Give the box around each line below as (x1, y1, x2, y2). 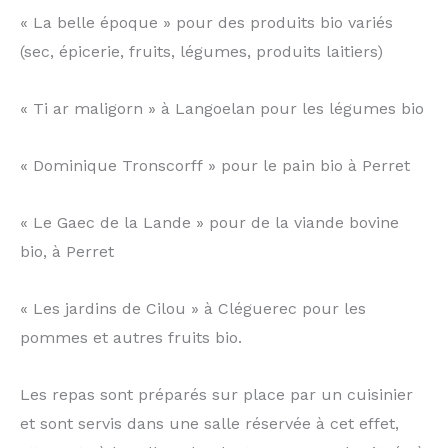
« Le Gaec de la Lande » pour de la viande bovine (20, 213, 399, 232)
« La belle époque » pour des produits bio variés (20, 13, 393, 32)
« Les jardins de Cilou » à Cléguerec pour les (20, 299, 366, 318)
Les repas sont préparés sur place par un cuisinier (20, 385, 413, 404)
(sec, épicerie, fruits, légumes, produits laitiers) (20, 42, 383, 61)
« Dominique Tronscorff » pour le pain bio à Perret (20, 156, 410, 175)
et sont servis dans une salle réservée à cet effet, (20, 414, 399, 433)
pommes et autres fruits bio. (20, 328, 242, 347)
